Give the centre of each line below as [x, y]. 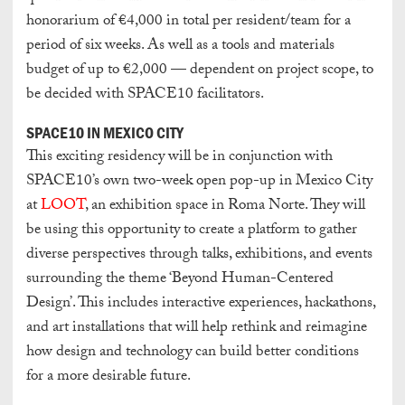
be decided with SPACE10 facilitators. [145, 95]
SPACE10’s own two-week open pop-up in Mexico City [199, 183]
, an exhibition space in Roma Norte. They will [225, 207]
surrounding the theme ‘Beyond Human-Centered [180, 280]
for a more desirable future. [108, 378]
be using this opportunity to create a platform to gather [192, 231]
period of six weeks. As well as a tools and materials [180, 46]
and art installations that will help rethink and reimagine [197, 329]
